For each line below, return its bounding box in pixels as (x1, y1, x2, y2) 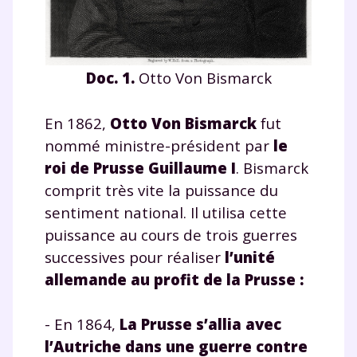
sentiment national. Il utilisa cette (45, 202, 287, 222)
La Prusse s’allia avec (120, 313, 281, 334)
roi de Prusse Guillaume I (45, 157, 236, 178)
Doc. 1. (85, 67, 135, 88)
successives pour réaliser (45, 246, 225, 267)
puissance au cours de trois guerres (45, 224, 297, 245)
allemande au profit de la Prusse (45, 269, 296, 289)
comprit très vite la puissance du (45, 179, 278, 200)
